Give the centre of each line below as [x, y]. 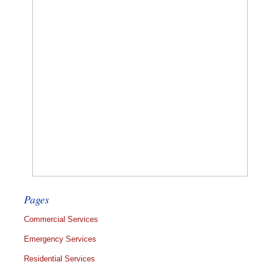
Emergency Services [60, 239]
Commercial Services [61, 219]
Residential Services [60, 258]
